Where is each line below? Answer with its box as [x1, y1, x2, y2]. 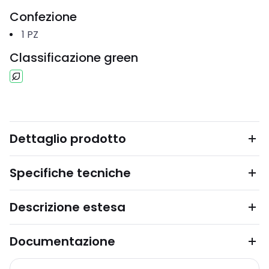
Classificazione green [10, 49, 138, 66]
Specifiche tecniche [10, 165, 131, 181]
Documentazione [10, 233, 115, 250]
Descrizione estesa [10, 199, 125, 216]
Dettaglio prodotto [10, 130, 126, 147]
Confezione [10, 8, 77, 25]
